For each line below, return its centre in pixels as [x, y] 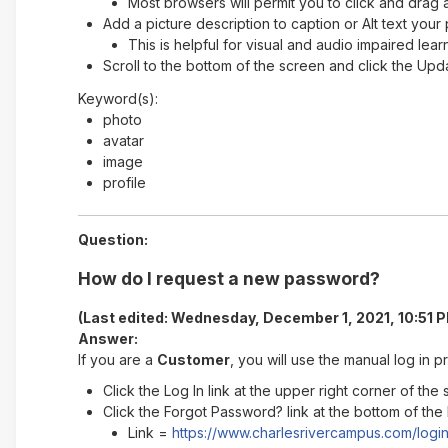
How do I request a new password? [228, 278]
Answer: [107, 338]
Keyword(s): [117, 98]
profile [124, 182]
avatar [123, 140]
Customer [193, 359]
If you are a [117, 359]
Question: [112, 239]
